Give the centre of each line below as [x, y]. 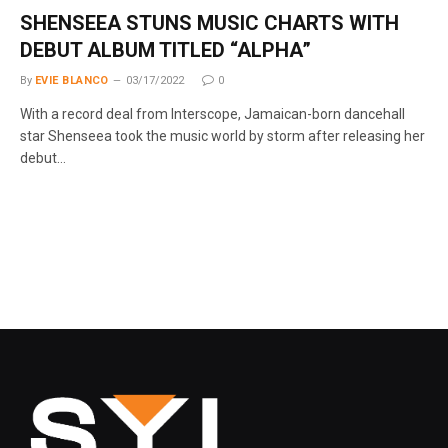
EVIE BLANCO [72, 80]
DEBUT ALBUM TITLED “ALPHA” [165, 49]
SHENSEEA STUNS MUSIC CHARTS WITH [209, 22]
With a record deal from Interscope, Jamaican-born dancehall [212, 113]
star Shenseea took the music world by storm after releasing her [222, 135]
